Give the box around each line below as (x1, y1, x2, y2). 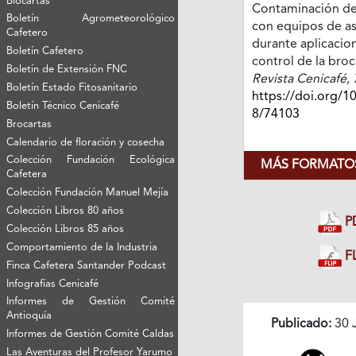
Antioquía (6, 310, 52, 321)
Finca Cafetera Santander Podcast (6, 260, 167, 271)
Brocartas (6, 118, 52, 130)
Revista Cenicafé (251, 73, 346, 87)
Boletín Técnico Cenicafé (6, 100, 120, 111)
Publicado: (271, 318, 332, 331)
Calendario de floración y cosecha (6, 137, 165, 148)
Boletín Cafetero (6, 45, 84, 56)
